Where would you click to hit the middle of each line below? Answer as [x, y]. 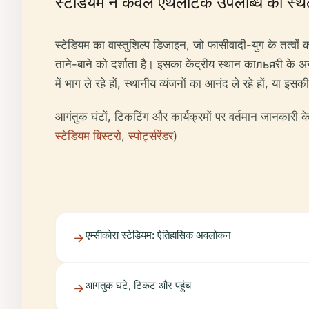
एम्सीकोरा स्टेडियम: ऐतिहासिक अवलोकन [158, 235]
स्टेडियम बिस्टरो [88, 136]
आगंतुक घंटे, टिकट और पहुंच [138, 285]
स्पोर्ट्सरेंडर [151, 136]
